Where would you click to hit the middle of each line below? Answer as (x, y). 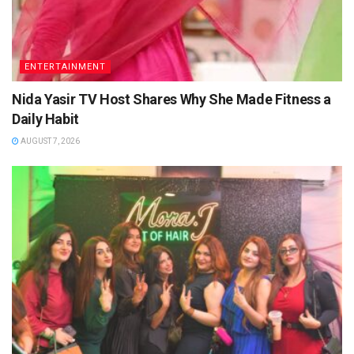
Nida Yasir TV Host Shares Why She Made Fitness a (171, 99)
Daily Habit (46, 119)
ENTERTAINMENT (65, 66)
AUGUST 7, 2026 (49, 141)
